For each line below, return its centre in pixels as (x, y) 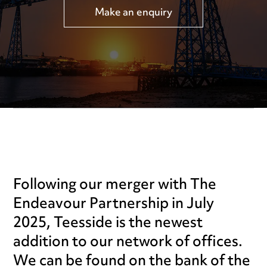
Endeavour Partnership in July (114, 204)
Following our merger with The (115, 185)
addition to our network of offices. (128, 242)
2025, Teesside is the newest (108, 223)
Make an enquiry (133, 13)
